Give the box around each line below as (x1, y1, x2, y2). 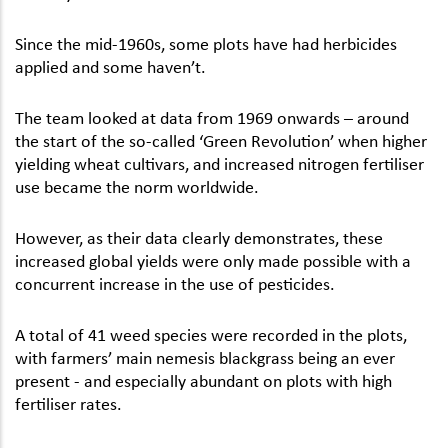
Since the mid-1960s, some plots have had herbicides (15, 32, 397, 53)
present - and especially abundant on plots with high (15, 370, 392, 391)
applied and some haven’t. (15, 55, 206, 76)
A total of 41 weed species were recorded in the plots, (15, 324, 407, 345)
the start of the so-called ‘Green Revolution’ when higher (15, 129, 427, 150)
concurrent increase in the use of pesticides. (15, 273, 335, 293)
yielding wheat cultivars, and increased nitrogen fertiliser (15, 152, 424, 173)
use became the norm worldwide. (15, 175, 259, 196)
